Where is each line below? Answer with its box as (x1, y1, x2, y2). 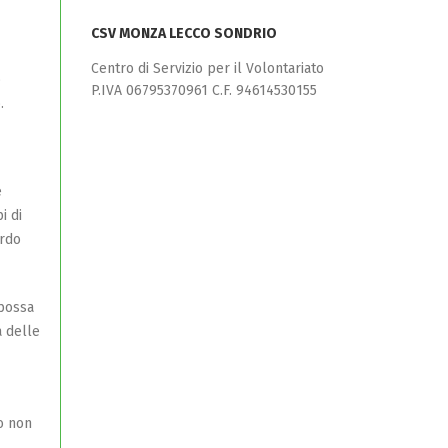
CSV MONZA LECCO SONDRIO (91, 25, 277, 42)
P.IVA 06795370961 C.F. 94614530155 (91, 82, 317, 99)
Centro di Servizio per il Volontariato (91, 60, 324, 77)
